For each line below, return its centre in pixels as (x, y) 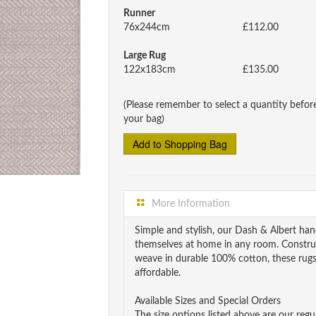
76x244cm (147, 28)
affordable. (158, 273)
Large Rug (145, 56)
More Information (190, 204)
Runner (139, 13)
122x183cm (150, 70)
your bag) (144, 119)
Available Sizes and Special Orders (208, 301)
